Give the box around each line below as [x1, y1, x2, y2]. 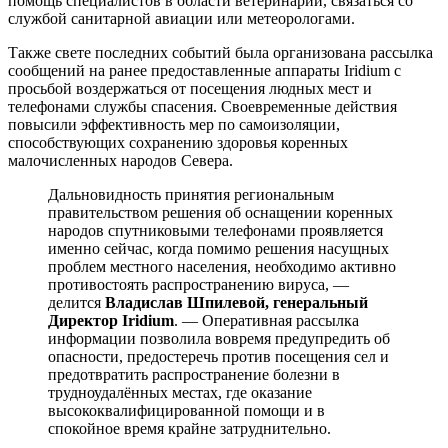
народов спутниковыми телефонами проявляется [48, 221, 383, 239]
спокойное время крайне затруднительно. [48, 419, 331, 437]
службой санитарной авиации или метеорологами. [8, 9, 355, 27]
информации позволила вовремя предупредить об [48, 329, 390, 347]
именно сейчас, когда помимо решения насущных [48, 239, 389, 257]
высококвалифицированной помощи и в [48, 401, 325, 419]
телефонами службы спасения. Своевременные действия [8, 97, 397, 115]
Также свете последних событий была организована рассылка [8, 43, 433, 61]
